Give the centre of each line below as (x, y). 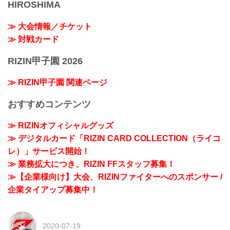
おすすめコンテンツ (49, 104)
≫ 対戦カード (33, 39)
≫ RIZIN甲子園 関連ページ (57, 83)
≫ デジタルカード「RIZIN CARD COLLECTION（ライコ (114, 139)
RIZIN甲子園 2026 (45, 61)
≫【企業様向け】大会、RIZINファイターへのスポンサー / (115, 177)
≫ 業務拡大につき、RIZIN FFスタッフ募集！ (91, 164)
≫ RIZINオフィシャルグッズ (61, 126)
